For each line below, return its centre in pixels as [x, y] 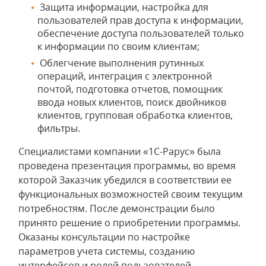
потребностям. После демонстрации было [117, 208]
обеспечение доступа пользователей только [141, 33]
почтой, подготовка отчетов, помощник [130, 89]
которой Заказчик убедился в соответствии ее [125, 180]
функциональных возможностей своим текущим [131, 194]
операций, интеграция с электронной [125, 76]
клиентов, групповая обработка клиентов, [135, 115]
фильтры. [59, 128]
